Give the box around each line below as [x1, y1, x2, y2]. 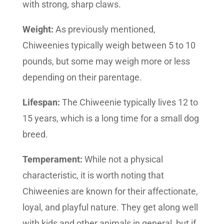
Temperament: [22, 154, 82, 165]
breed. [22, 129, 48, 140]
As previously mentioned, [53, 24, 155, 35]
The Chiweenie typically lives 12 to [59, 97, 198, 108]
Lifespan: [22, 97, 60, 108]
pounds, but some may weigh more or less [22, 56, 190, 67]
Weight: [22, 24, 53, 35]
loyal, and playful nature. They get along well [22, 202, 198, 213]
